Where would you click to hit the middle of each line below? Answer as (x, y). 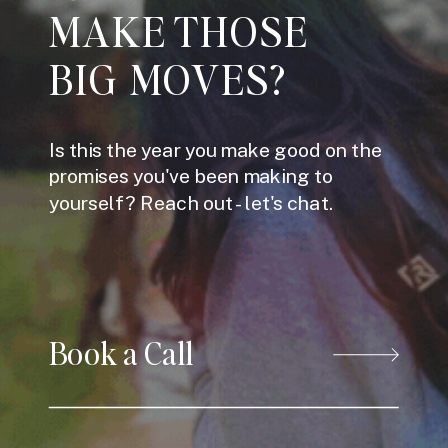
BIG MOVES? (168, 79)
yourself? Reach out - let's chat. (193, 203)
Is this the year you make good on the (216, 149)
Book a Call (122, 353)
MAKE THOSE (179, 31)
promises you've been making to (191, 176)
